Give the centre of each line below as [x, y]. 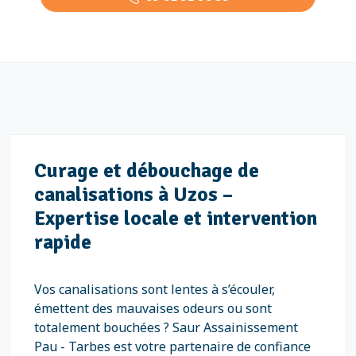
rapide [63, 242]
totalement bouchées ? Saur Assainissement [166, 327]
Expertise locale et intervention [176, 218]
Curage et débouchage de [147, 170]
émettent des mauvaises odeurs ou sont [153, 308]
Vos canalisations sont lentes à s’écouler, [155, 289]
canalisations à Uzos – [133, 194]
